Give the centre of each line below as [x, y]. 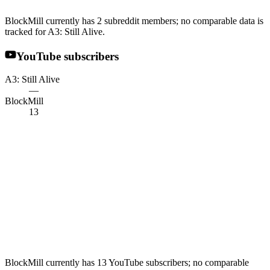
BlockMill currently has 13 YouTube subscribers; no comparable [127, 263]
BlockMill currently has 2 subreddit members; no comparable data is [134, 21]
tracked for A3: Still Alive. [55, 32]
